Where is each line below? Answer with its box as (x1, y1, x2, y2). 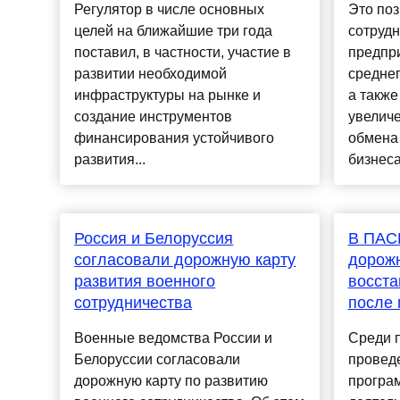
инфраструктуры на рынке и (74, 87, 262, 104)
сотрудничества (74, 294, 193, 312)
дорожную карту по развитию (74, 373, 269, 389)
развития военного (74, 272, 216, 291)
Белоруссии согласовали (74, 352, 241, 368)
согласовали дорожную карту (74, 251, 296, 270)
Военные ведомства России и (74, 330, 273, 346)
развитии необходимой (74, 66, 228, 82)
